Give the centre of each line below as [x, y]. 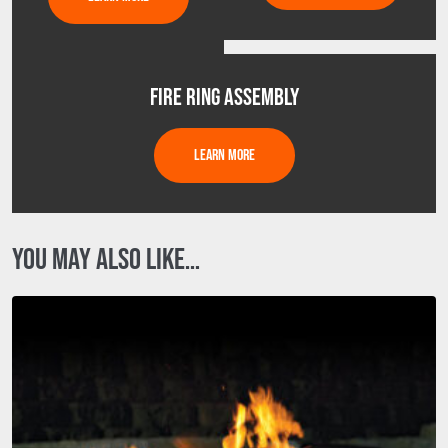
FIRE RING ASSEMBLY [224, 97]
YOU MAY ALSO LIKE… [106, 260]
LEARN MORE [224, 155]
